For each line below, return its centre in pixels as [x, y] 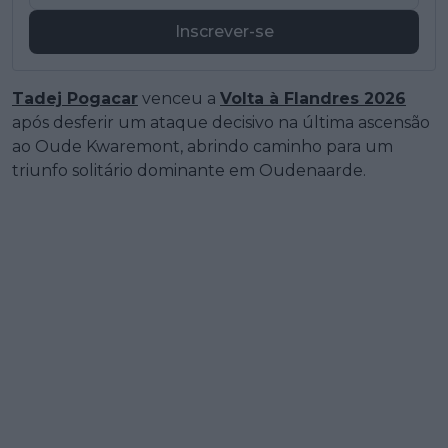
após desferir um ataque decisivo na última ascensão [221, 123]
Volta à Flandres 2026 [313, 99]
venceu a [179, 99]
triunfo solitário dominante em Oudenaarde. [189, 171]
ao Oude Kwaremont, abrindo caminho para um [202, 147]
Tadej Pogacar [75, 99]
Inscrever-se [224, 32]
